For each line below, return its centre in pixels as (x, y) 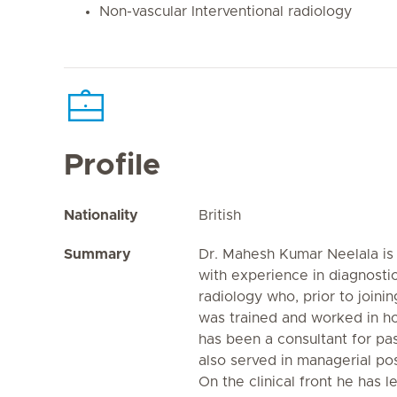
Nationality (101, 215)
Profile (112, 166)
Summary (97, 254)
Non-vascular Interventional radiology (226, 12)
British (220, 215)
